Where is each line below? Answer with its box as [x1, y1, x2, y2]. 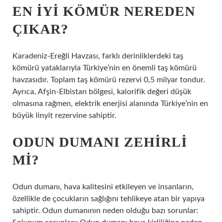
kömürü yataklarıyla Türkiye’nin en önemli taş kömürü [12, 64, 197, 72]
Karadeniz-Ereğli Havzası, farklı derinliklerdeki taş [12, 52, 183, 60]
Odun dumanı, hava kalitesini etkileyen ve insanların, [12, 183, 194, 191]
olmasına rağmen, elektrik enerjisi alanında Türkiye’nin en [12, 100, 208, 108]
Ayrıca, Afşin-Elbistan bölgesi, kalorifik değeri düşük [12, 88, 191, 96]
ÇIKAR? [12, 21, 68, 37]
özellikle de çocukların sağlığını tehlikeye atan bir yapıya [12, 195, 205, 203]
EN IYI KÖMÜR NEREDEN [12, 3, 195, 19]
